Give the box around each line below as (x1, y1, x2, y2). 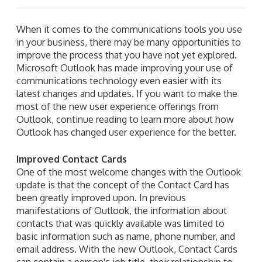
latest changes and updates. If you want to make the (16, 87, 237, 99)
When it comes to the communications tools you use (16, 23, 242, 35)
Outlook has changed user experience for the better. (16, 126, 236, 138)
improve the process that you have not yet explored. (16, 49, 237, 61)
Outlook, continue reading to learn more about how (16, 113, 234, 125)
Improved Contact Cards (16, 153, 127, 165)
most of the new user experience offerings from (16, 100, 219, 112)
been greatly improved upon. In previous (16, 191, 186, 204)
